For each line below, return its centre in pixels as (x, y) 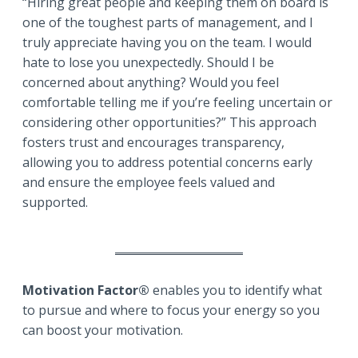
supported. (55, 203)
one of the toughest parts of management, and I (168, 23)
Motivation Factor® (86, 290)
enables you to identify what (236, 290)
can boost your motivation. (103, 330)
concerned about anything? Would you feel (151, 83)
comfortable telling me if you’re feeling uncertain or (177, 103)
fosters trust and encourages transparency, (153, 143)
